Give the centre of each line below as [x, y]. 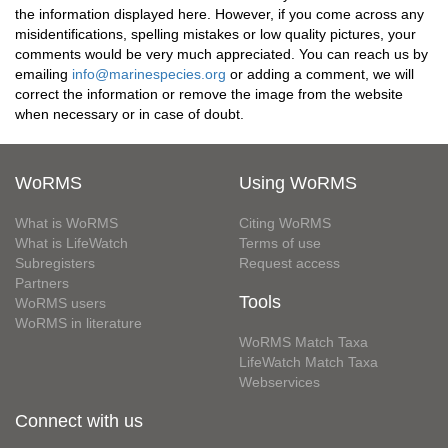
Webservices [279, 382]
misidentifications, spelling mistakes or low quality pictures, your [215, 34]
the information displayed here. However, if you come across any [219, 14]
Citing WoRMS [285, 223]
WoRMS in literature [78, 323]
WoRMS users [60, 303]
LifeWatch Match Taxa [308, 362]
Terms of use [280, 243]
